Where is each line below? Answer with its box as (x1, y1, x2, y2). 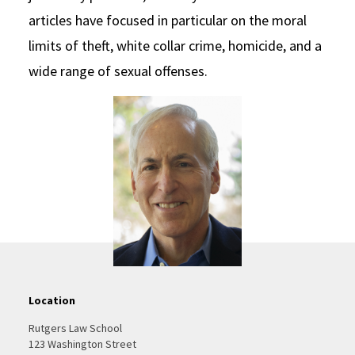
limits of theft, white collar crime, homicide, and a (28, 36, 322, 55)
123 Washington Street (28, 337, 136, 352)
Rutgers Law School (28, 321, 122, 336)
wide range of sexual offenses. (28, 62, 208, 80)
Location (28, 293, 75, 308)
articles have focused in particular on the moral (28, 11, 307, 29)
